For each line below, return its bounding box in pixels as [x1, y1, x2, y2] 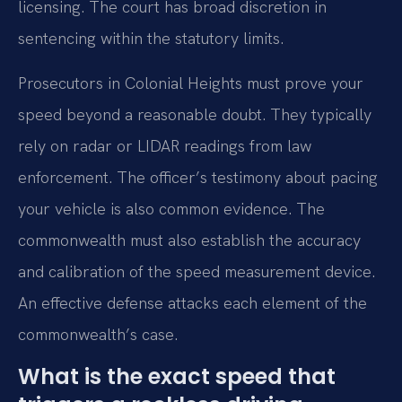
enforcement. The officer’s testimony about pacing [18, 166, 378, 188]
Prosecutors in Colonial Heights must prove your [18, 72, 363, 93]
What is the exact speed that [18, 362, 336, 391]
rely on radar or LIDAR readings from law [18, 135, 311, 156]
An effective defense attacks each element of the [18, 292, 367, 313]
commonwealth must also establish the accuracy [18, 229, 361, 250]
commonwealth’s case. [18, 323, 178, 345]
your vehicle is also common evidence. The [18, 197, 325, 219]
